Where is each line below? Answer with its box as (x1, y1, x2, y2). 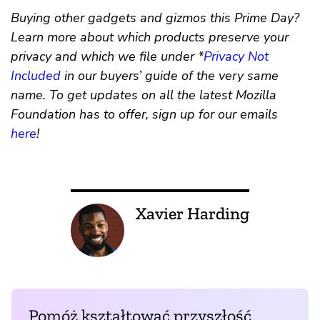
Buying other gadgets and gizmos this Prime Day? (11, 9, 299, 27)
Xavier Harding (136, 203, 249, 224)
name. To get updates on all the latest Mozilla (11, 86, 276, 104)
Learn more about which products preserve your (11, 29, 289, 46)
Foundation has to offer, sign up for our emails (11, 106, 278, 124)
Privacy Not (204, 48, 269, 66)
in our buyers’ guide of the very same (61, 67, 279, 85)
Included (11, 67, 61, 85)
